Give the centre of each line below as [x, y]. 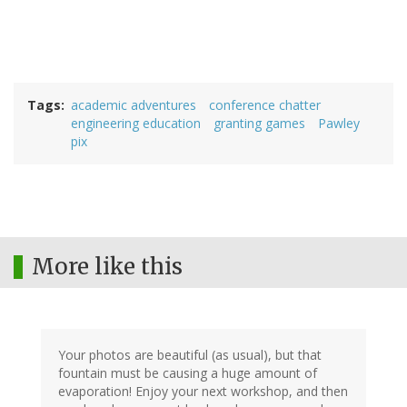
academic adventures [134, 104]
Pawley [339, 123]
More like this [107, 266]
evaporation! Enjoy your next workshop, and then [203, 391]
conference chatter [265, 104]
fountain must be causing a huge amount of [188, 372]
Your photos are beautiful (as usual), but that [190, 354]
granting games [259, 123]
